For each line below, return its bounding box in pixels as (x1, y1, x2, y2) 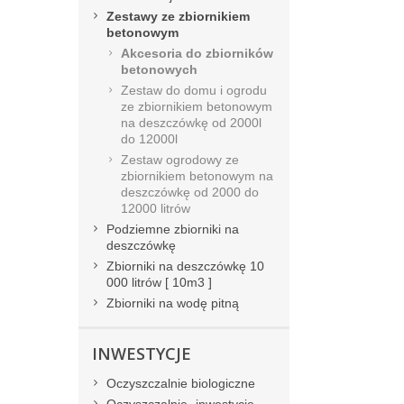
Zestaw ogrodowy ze (121, 152, 239, 168)
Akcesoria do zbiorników (121, 46, 273, 61)
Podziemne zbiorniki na (106, 222, 239, 237)
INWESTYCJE (92, 343, 191, 365)
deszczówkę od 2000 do (121, 185, 259, 200)
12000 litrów (121, 201, 190, 216)
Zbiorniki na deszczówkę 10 (106, 259, 264, 274)
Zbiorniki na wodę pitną (106, 296, 239, 311)
